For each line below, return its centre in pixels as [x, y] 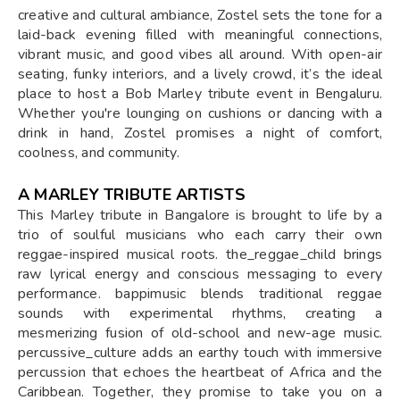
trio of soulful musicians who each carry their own [200, 234]
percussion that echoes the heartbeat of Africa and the [200, 372]
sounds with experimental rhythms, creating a [200, 313]
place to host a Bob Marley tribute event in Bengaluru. [200, 93]
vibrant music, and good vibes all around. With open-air [200, 54]
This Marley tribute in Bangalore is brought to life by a [200, 215]
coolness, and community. [99, 152]
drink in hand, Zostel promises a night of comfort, [200, 133]
